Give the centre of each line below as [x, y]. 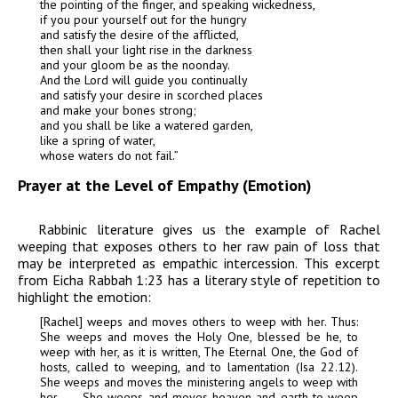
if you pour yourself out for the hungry [143, 20]
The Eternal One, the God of [281, 352]
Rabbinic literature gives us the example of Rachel [209, 230]
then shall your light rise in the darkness [146, 50]
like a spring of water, [98, 141]
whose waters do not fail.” [109, 156]
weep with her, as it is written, [122, 352]
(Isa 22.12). [324, 367]
